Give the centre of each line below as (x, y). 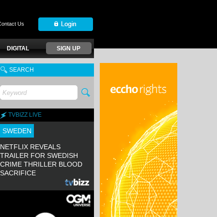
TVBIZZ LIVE (24, 115)
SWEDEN (17, 131)
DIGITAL (18, 48)
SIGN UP (69, 48)
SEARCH (21, 70)
